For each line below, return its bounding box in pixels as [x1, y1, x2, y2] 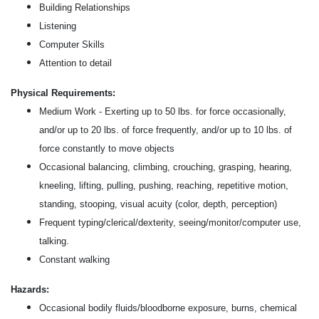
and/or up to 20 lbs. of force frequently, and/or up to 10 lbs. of [39, 125, 292, 135]
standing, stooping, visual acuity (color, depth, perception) [39, 199, 277, 209]
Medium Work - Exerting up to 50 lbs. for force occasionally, [39, 106, 286, 117]
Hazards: [11, 284, 49, 295]
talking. [39, 236, 69, 246]
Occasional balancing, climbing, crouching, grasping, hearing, [39, 162, 292, 172]
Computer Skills [39, 39, 105, 50]
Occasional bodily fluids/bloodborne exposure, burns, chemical [39, 303, 297, 313]
